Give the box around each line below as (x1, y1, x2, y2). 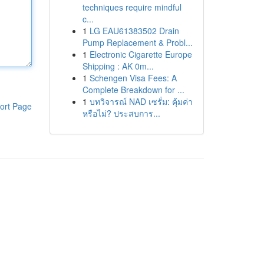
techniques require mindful (82, 1, 181, 13)
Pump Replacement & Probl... (82, 37, 193, 48)
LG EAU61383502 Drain (89, 25, 179, 37)
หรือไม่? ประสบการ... (82, 107, 160, 119)
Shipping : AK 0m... (82, 60, 154, 72)
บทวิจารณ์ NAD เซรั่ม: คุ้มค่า (89, 95, 193, 107)
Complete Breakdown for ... (82, 84, 184, 95)
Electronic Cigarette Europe (89, 48, 192, 60)
